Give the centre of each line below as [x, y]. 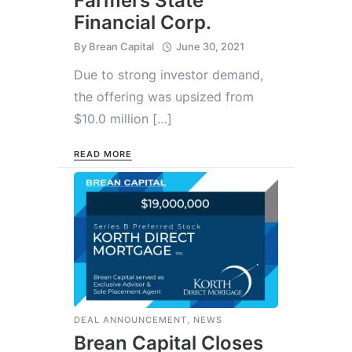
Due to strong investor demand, [169, 74]
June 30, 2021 [210, 46]
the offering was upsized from [164, 96]
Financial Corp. [143, 22]
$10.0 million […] [123, 118]
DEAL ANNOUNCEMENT [130, 319]
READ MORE [103, 154]
